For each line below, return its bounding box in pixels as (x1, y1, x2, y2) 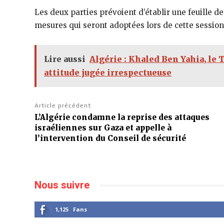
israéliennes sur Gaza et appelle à (34, 123, 171, 133)
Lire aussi (44, 54, 85, 64)
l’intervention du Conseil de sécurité (34, 133, 186, 143)
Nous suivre (34, 179, 89, 191)
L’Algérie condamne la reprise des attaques (34, 112, 209, 122)
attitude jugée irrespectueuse (44, 67, 171, 78)
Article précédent (34, 102, 91, 109)
